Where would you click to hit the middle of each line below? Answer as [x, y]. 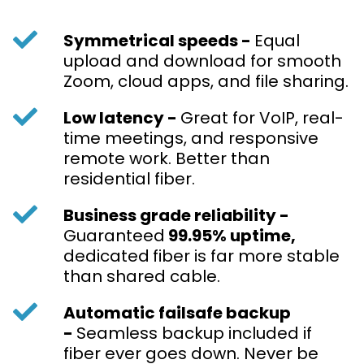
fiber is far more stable [246, 256]
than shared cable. [142, 277]
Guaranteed [114, 236]
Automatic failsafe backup [177, 313]
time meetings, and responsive [191, 139]
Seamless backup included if [194, 334]
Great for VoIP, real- [262, 118]
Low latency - [122, 118]
